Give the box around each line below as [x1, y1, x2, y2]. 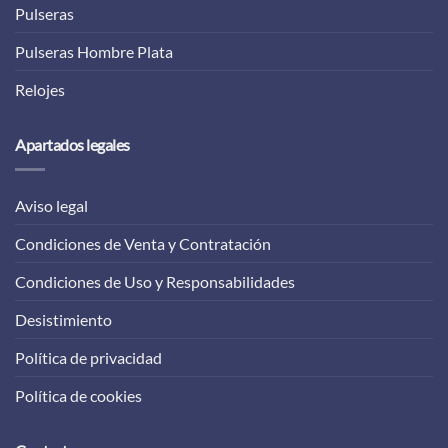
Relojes [15, 80, 65, 100]
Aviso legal [15, 195, 88, 215]
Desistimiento [15, 309, 112, 329]
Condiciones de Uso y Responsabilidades [15, 271, 295, 291]
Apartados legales [15, 135, 130, 155]
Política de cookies [15, 385, 142, 405]
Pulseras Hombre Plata [15, 42, 173, 62]
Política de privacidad [15, 347, 162, 367]
